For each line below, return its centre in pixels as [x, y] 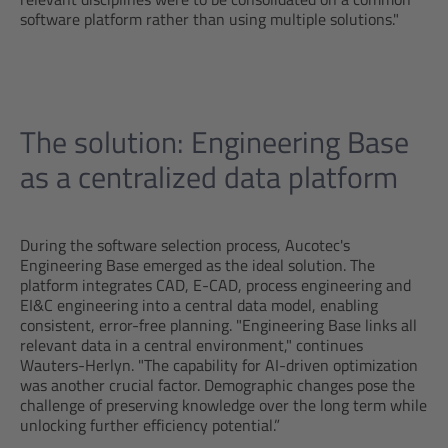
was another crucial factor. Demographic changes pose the [217, 385]
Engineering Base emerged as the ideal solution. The [197, 265]
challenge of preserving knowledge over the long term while [223, 405]
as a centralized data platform [209, 177]
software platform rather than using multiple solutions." [209, 19]
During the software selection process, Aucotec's [185, 245]
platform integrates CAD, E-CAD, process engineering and [215, 285]
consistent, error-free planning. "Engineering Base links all [218, 325]
